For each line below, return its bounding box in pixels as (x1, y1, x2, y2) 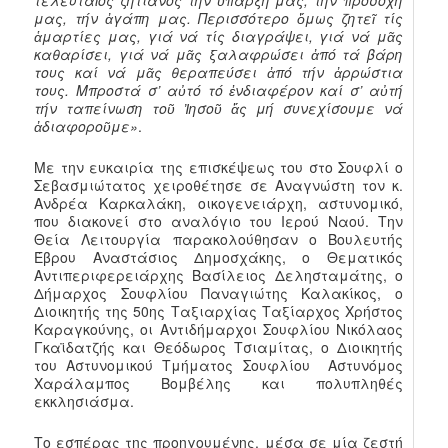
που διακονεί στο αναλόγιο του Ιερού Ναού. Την (34, 211, 403, 232)
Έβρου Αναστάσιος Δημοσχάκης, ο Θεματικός (34, 247, 403, 268)
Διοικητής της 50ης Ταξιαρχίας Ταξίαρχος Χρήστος (34, 301, 403, 322)
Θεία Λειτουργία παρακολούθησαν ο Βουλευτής (34, 229, 403, 250)
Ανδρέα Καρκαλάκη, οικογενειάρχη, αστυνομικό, (34, 193, 403, 214)
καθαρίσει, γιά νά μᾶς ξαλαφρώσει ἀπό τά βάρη (34, 44, 403, 65)
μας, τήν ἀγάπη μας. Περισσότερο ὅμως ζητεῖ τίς (34, 8, 403, 29)
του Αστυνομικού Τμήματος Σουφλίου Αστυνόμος (34, 355, 403, 376)
